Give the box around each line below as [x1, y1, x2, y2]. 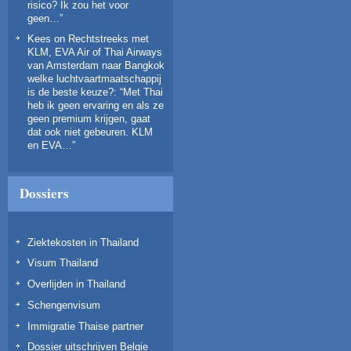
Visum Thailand [27, 257, 98, 270]
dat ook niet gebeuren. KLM [27, 125, 153, 138]
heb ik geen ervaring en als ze [27, 99, 164, 111]
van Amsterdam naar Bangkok [27, 59, 165, 71]
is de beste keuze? [27, 85, 114, 98]
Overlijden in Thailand [27, 278, 125, 291]
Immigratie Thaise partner [27, 320, 143, 332]
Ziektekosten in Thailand [27, 236, 139, 248]
